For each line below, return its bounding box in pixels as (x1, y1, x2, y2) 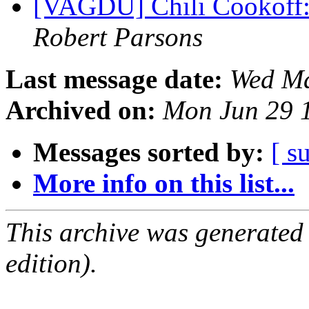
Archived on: (6, 95, 156, 126)
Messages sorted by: (33, 137, 264, 168)
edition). (6, 248, 97, 279)
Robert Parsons (33, 22, 203, 52)
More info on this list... (33, 168, 295, 199)
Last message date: (6, 64, 223, 94)
